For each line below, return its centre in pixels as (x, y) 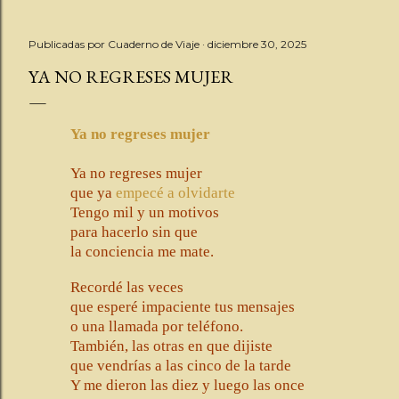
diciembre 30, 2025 (257, 44)
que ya (94, 193)
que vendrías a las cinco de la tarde (181, 366)
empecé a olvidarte (176, 193)
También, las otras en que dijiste (172, 346)
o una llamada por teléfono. (157, 326)
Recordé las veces (127, 287)
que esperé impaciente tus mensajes (183, 307)
